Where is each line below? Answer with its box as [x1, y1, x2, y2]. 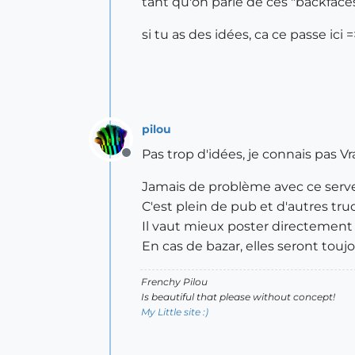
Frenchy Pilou [141, 276, 208, 288]
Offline [125, 154, 167, 169]
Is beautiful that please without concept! [141, 291, 335, 303]
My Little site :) [141, 306, 208, 318]
